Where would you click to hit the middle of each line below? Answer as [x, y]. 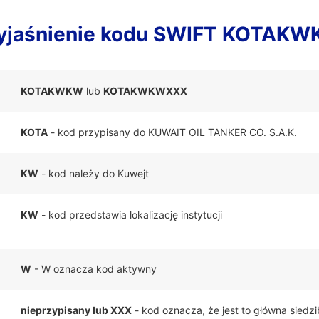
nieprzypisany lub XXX [76, 310]
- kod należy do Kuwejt [94, 173]
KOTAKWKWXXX [145, 91]
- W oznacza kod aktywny [94, 269]
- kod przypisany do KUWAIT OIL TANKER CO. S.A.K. [172, 132]
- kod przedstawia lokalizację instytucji [130, 215]
